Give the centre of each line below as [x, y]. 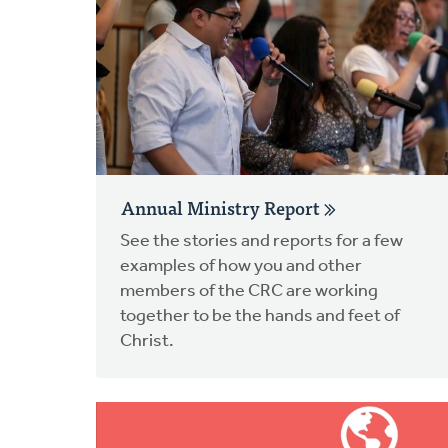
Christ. [147, 341]
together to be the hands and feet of [260, 316]
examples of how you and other [241, 266]
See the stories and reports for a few [261, 241]
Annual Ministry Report [222, 207]
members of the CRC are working [249, 291]
